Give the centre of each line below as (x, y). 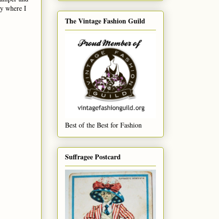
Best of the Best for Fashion (103, 125)
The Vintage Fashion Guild (105, 21)
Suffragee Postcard (93, 157)
